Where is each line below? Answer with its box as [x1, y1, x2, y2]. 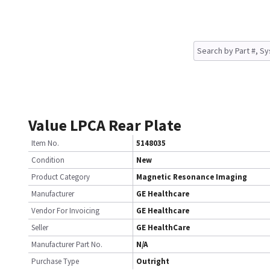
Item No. [31, 138, 59, 148]
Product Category [31, 172, 90, 182]
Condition [31, 155, 64, 165]
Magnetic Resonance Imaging [136, 172, 247, 182]
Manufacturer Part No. [31, 239, 102, 250]
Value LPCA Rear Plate [28, 115, 181, 135]
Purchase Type [31, 256, 79, 266]
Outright [136, 256, 169, 266]
